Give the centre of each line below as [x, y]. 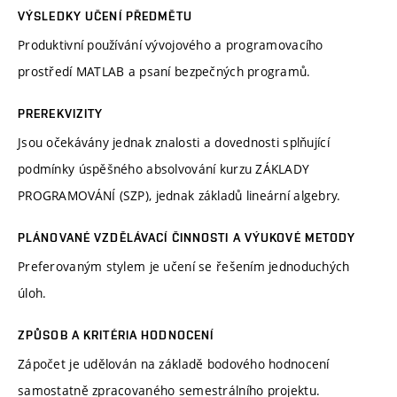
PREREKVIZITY [61, 114]
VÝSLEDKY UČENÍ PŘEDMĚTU [105, 16]
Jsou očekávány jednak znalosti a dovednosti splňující [174, 143]
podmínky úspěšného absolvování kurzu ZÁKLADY [164, 169]
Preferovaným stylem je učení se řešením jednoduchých [184, 267]
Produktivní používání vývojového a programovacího [171, 45]
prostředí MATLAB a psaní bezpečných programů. [164, 72]
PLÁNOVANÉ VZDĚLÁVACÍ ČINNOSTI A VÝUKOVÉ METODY [187, 238]
